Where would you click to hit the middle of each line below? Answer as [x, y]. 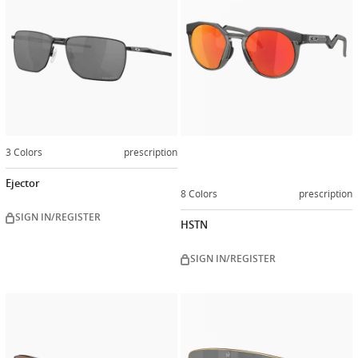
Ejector [23, 183]
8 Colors [199, 193]
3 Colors [24, 151]
